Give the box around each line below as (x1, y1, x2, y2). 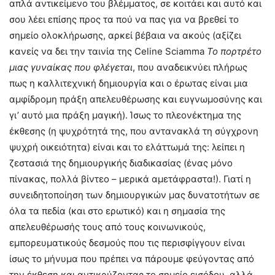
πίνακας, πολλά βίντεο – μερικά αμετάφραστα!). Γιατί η (9, 173, 251, 185)
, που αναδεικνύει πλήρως (133, 61, 247, 74)
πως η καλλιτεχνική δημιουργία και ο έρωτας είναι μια (9, 77, 248, 90)
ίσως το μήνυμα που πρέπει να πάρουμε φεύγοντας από (9, 253, 254, 265)
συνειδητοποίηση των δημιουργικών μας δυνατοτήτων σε (9, 189, 260, 201)
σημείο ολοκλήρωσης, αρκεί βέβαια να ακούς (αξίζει (9, 29, 241, 42)
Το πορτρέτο (207, 45, 261, 58)
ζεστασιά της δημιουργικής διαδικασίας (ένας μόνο (9, 157, 233, 169)
